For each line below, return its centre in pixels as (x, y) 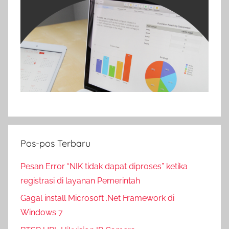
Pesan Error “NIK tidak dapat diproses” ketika (104, 166)
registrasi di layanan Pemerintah (80, 180)
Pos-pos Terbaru (55, 143)
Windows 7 (42, 213)
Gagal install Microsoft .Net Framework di (97, 198)
